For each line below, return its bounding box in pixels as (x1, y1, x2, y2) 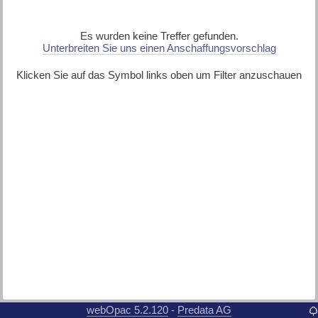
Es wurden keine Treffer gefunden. (79, 30, 238, 43)
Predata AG (177, 303, 231, 316)
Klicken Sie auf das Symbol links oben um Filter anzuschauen (16, 69, 302, 82)
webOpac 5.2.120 (87, 303, 168, 316)
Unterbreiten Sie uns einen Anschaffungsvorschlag (42, 42, 276, 55)
